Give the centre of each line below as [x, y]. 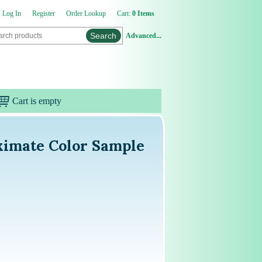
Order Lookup [86, 13]
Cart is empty [37, 101]
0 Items [143, 13]
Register [43, 13]
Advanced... [144, 36]
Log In [11, 13]
